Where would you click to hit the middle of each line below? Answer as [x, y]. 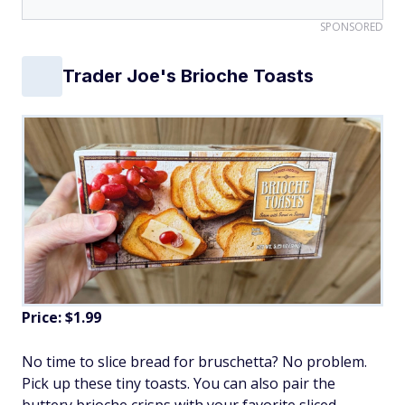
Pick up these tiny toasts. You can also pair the [179, 383]
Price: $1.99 [61, 317]
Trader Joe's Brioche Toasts [188, 76]
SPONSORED [352, 26]
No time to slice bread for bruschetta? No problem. [194, 361]
